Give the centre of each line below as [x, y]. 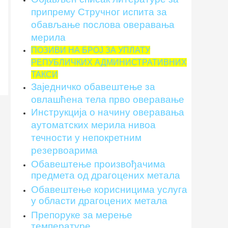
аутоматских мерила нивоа [93, 125]
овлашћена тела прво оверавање [108, 99]
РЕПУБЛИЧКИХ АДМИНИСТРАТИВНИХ [109, 62]
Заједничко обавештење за [93, 87]
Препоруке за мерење [82, 215]
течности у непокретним [86, 137]
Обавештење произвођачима [98, 164]
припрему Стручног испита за [99, 12]
